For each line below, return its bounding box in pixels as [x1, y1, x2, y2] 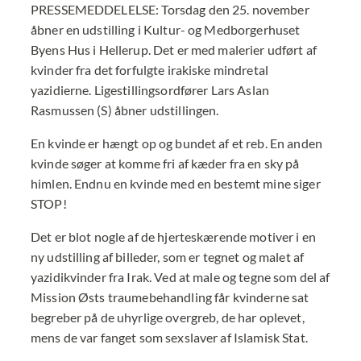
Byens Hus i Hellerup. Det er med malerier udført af [31, 42, 317, 57]
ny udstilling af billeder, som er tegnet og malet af [31, 249, 305, 264]
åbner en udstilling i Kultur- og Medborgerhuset [31, 22, 301, 37]
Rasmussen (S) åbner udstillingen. [31, 102, 219, 118]
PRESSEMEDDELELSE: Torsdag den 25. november [31, 2, 309, 17]
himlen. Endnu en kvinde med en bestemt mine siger [31, 176, 321, 191]
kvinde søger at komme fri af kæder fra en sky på [31, 156, 300, 171]
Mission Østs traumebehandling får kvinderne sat [31, 289, 309, 305]
